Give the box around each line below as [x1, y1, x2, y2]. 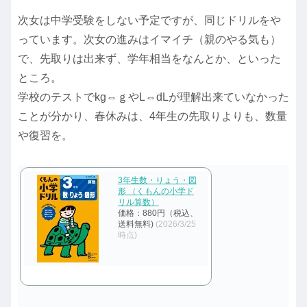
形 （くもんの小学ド [118, 186, 194, 196]
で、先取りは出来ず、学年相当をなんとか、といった [18, 52, 281, 64]
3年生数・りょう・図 [118, 175, 197, 185]
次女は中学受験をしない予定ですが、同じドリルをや [18, 14, 281, 26]
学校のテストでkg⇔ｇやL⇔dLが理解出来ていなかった [18, 90, 289, 103]
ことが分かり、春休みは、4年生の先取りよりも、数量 [18, 110, 287, 122]
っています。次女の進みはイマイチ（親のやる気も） [18, 33, 281, 45]
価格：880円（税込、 [118, 208, 198, 218]
